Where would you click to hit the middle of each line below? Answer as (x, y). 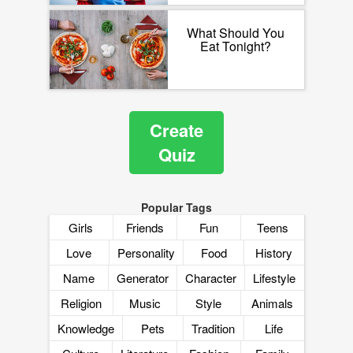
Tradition (213, 328)
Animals (272, 303)
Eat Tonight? (236, 46)
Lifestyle (275, 277)
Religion (81, 303)
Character (211, 277)
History (274, 252)
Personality (147, 252)
